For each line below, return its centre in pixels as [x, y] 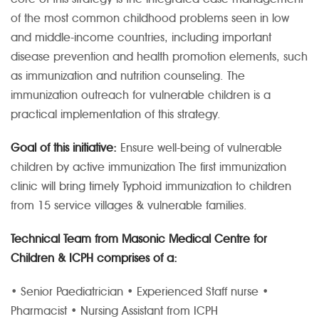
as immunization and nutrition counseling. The [128, 76]
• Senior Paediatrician [67, 292]
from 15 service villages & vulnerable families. [129, 206]
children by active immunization [93, 167]
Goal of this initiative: [64, 148]
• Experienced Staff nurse [191, 292]
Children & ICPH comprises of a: [94, 258]
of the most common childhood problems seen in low [150, 19]
